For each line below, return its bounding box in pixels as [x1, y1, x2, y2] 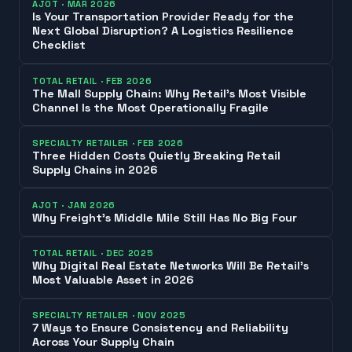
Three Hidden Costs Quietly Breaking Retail [32, 148, 280, 163]
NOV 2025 [137, 310, 186, 321]
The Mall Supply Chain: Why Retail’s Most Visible [32, 86, 306, 101]
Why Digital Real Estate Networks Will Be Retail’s [32, 258, 309, 273]
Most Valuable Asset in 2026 [32, 273, 193, 288]
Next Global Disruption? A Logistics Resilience [32, 24, 294, 38]
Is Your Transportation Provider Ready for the [32, 9, 294, 24]
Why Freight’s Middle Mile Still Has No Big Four [32, 210, 297, 225]
